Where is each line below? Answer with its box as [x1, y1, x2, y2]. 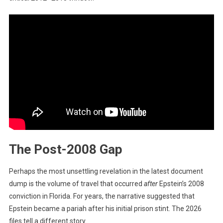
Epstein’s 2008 [157, 179, 204, 188]
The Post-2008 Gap [8, 141, 122, 157]
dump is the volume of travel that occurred [8, 179, 144, 188]
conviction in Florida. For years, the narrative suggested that [8, 192, 195, 200]
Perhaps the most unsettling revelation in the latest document [8, 167, 203, 175]
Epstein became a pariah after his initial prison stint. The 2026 [8, 204, 202, 213]
